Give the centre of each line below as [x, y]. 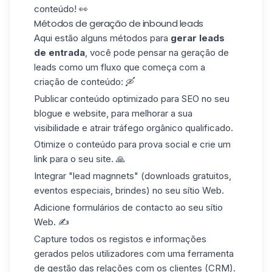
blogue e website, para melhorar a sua [113, 113]
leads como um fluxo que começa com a [120, 67]
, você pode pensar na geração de [157, 52]
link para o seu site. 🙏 [80, 159]
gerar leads [198, 38]
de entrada [59, 52]
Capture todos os [70, 239]
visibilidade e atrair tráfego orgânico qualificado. [134, 127]
